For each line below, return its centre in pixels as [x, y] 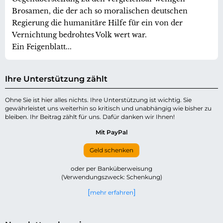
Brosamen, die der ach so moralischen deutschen [100, 11]
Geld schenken [111, 150]
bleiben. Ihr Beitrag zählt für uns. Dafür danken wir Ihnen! [90, 117]
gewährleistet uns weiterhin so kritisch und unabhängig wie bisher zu [108, 109]
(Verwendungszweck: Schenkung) [111, 177]
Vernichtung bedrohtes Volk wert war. [79, 35]
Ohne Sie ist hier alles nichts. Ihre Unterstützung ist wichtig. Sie [98, 100]
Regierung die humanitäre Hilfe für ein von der [97, 23]
